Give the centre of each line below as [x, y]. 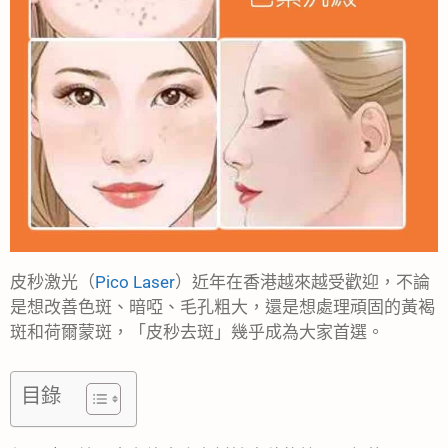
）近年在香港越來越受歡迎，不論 [302, 282]
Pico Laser [135, 282]
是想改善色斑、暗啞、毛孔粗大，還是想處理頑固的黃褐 [222, 307]
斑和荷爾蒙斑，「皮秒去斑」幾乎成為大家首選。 [197, 332]
